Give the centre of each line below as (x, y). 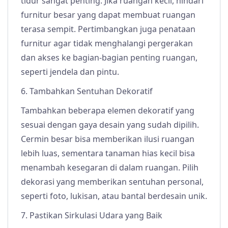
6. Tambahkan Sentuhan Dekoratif (87, 91)
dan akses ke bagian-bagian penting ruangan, (109, 58)
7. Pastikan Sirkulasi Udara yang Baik (92, 216)
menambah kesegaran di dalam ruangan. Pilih (110, 168)
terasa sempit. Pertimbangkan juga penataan (108, 29)
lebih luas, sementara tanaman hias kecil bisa (108, 153)
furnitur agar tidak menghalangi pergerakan (107, 44)
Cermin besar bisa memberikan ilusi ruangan (108, 139)
